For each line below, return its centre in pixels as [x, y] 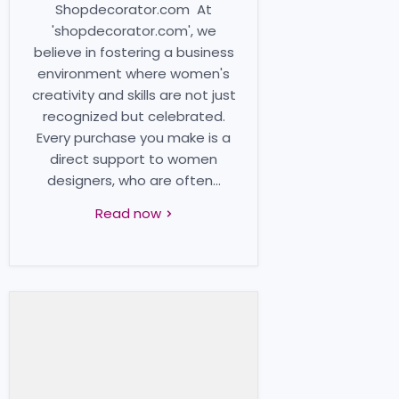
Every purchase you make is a [134, 137]
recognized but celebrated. [134, 116]
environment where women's [134, 73]
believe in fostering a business [134, 52]
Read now [130, 213]
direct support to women [134, 159]
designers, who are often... [134, 180]
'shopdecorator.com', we [134, 30]
